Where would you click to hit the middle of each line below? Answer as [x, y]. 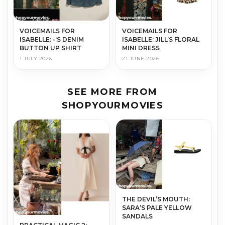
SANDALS [137, 216]
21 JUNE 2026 [141, 58]
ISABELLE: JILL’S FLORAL [161, 39]
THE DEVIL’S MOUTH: [156, 199]
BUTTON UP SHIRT [50, 48]
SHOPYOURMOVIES [113, 105]
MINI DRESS [141, 48]
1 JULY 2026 [36, 58]
